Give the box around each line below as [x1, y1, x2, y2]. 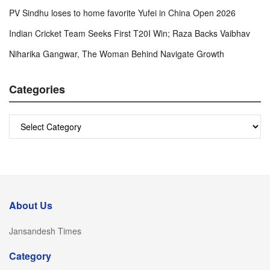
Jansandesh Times [9, 224, 81, 237]
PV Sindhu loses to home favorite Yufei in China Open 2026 [9, 6, 236, 19]
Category [9, 248, 51, 263]
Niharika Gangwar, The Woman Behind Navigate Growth [9, 47, 224, 60]
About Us [9, 198, 52, 212]
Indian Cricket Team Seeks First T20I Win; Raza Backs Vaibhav [9, 27, 250, 39]
